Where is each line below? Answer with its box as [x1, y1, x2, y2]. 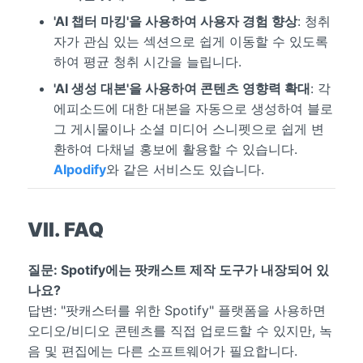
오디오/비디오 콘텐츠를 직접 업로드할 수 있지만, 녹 [27, 322, 332, 340]
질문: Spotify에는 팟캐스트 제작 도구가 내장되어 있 [27, 262, 329, 279]
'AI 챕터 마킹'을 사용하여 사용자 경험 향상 [53, 12, 297, 29]
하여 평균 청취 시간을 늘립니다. [53, 53, 241, 70]
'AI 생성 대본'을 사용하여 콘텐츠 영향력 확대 [53, 79, 310, 96]
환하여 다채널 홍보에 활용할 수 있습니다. [53, 140, 297, 157]
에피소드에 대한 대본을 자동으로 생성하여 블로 [53, 100, 333, 117]
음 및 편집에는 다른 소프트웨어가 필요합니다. [27, 343, 297, 360]
